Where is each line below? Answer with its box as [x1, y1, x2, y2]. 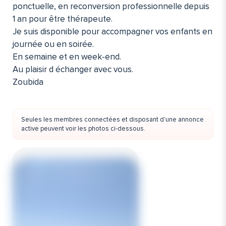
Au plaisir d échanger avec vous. [13, 64, 133, 75]
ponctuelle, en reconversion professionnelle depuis [13, 1, 209, 12]
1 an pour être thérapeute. [13, 14, 112, 24]
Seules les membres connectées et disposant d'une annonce [21, 116, 204, 124]
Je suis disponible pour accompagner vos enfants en [13, 26, 212, 37]
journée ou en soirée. [13, 39, 94, 49]
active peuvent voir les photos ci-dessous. [21, 125, 145, 133]
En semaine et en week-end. [13, 51, 121, 62]
